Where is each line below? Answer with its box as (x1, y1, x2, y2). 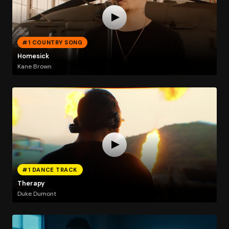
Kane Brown (17, 62, 52, 71)
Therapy (17, 179, 45, 188)
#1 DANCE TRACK (22, 166, 78, 173)
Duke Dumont (17, 189, 56, 198)
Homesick (17, 52, 49, 61)
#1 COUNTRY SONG (22, 38, 83, 46)
